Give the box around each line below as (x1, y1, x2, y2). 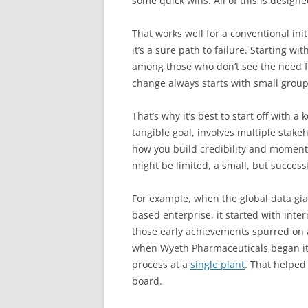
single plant (190, 257, 245, 271)
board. (132, 274, 162, 287)
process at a (132, 257, 190, 271)
